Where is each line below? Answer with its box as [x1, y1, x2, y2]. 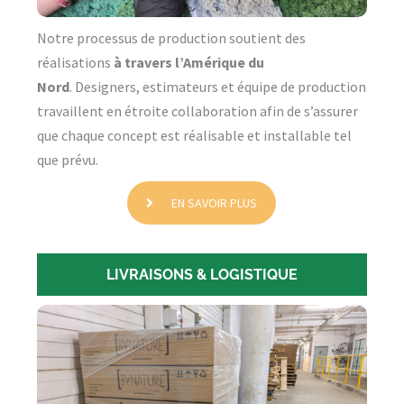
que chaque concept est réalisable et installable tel [36, 126, 352, 145]
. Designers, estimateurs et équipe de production [69, 78, 366, 96]
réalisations [36, 53, 114, 72]
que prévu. [36, 151, 98, 170]
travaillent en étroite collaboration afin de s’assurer [36, 102, 358, 121]
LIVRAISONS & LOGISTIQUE [106, 266, 298, 284]
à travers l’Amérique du [113, 53, 264, 72]
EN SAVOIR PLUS [171, 195, 258, 212]
